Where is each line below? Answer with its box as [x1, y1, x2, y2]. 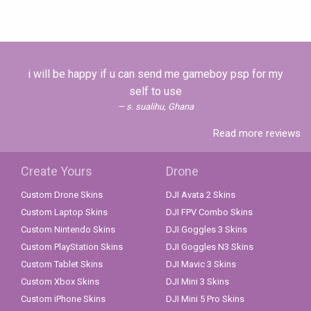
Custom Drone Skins [21, 190, 103, 201]
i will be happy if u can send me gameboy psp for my [28, 67, 283, 81]
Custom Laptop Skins [21, 207, 108, 218]
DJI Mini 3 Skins [166, 276, 229, 287]
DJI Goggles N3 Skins [166, 242, 253, 253]
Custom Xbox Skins [21, 276, 99, 287]
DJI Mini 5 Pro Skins [166, 294, 244, 305]
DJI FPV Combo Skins [166, 207, 253, 218]
